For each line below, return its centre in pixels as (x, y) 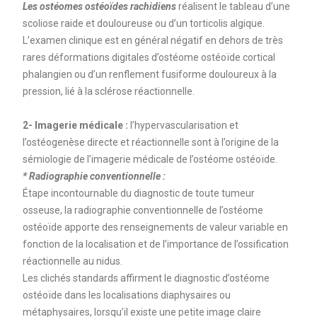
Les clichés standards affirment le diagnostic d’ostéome (146, 278)
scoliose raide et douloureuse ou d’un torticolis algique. (143, 23)
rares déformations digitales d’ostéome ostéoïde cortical (149, 57)
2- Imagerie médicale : (75, 125)
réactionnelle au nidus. (72, 261)
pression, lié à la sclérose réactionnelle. (108, 91)
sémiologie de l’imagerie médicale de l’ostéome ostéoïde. (150, 159)
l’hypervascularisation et (183, 125)
